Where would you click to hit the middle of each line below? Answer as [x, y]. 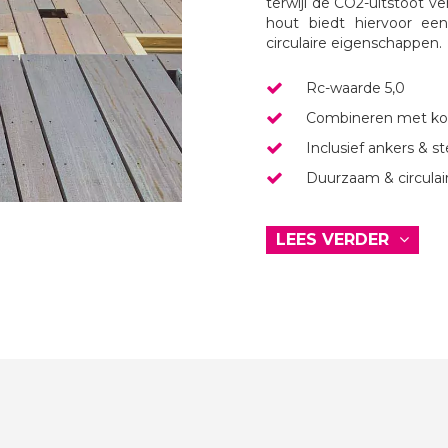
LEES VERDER [335, 239]
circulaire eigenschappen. [354, 42]
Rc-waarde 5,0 [355, 87]
